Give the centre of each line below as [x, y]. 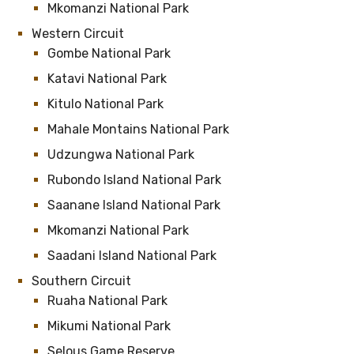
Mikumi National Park [109, 326]
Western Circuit [78, 34]
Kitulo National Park [107, 104]
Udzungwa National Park [122, 154]
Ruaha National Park [109, 301]
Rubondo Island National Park [136, 180]
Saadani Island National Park [134, 256]
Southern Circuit [81, 281]
